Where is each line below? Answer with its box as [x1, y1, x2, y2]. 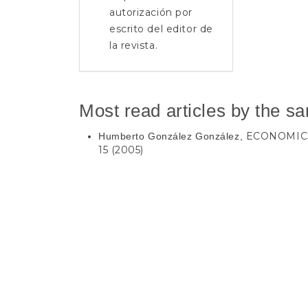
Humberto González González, [98, 130, 246, 142]
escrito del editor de [109, 22, 213, 35]
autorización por [109, 5, 192, 19]
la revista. [109, 38, 158, 52]
